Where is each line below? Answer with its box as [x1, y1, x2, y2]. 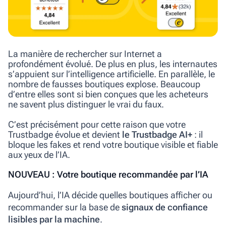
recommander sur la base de [8, 201, 122, 212]
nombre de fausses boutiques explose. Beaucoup [8, 78, 200, 89]
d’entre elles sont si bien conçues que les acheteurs [8, 88, 208, 99]
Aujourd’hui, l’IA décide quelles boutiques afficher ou [8, 189, 212, 200]
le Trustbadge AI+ [122, 129, 192, 140]
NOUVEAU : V [8, 168, 63, 180]
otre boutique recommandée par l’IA [63, 168, 208, 180]
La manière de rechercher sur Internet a [8, 48, 162, 59]
